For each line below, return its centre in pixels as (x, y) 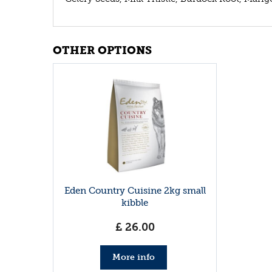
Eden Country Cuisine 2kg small (135, 190)
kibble (135, 202)
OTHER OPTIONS (102, 51)
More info (133, 257)
